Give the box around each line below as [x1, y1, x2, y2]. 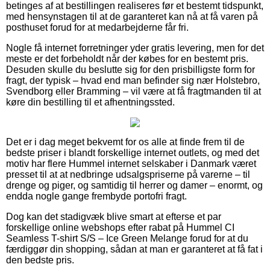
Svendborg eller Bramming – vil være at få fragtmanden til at [6, 86, 261, 96]
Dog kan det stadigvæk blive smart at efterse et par [6, 211, 221, 222]
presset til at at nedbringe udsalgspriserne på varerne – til [6, 169, 250, 180]
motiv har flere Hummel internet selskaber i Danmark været [6, 158, 256, 169]
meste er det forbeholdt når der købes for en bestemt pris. [6, 53, 248, 64]
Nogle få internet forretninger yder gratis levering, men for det [6, 42, 264, 53]
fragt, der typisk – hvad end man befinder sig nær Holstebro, [6, 75, 260, 86]
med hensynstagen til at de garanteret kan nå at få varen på [6, 11, 258, 22]
